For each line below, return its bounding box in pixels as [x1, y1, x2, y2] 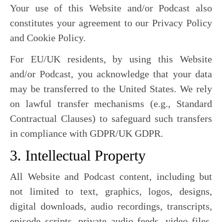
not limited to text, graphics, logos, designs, [10, 186, 212, 197]
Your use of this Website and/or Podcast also [10, 2, 212, 13]
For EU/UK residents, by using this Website [10, 54, 212, 64]
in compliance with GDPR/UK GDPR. [10, 128, 163, 139]
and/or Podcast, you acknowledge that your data [10, 68, 212, 79]
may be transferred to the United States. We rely [10, 83, 212, 94]
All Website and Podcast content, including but [10, 171, 212, 182]
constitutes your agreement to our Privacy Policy [10, 17, 212, 28]
